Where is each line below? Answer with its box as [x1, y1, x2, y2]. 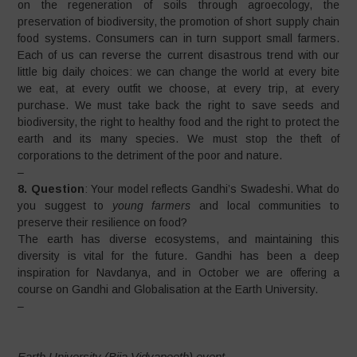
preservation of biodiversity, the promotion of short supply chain [18, 15, 339, 28]
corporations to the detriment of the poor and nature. [18, 149, 283, 162]
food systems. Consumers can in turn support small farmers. [18, 32, 339, 45]
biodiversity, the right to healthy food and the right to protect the [18, 116, 339, 128]
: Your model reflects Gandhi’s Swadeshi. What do [84, 182, 339, 195]
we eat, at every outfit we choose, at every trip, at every [18, 82, 339, 95]
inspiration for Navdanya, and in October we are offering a [18, 266, 339, 279]
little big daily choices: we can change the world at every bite [18, 65, 339, 78]
